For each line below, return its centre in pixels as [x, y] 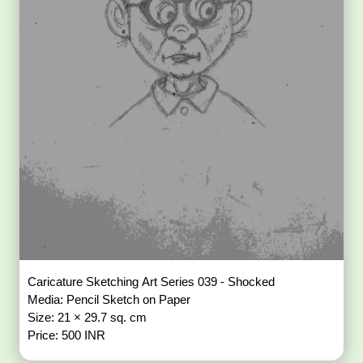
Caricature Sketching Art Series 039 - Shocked [153, 282]
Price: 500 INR [67, 335]
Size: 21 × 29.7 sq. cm [89, 318]
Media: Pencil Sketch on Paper [111, 300]
